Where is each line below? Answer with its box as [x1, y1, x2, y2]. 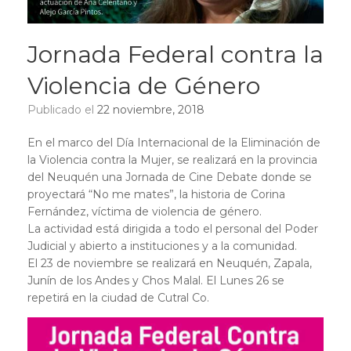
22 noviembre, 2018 [97, 102, 204, 117]
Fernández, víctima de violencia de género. [27, 204, 262, 219]
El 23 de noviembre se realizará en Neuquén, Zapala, [27, 255, 312, 270]
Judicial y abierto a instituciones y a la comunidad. [27, 238, 297, 253]
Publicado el [36, 102, 97, 117]
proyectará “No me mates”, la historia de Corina [27, 186, 285, 201]
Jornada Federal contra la [27, 39, 324, 69]
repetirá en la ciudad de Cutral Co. [27, 290, 209, 305]
